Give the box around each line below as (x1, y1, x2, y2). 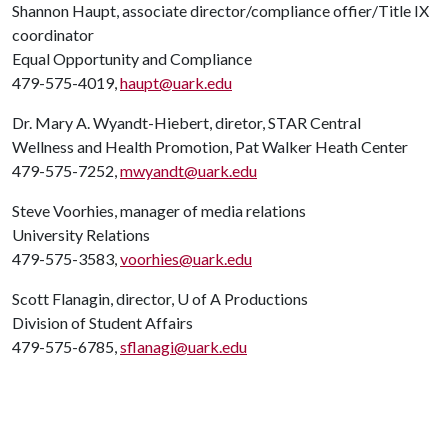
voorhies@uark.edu (120, 249, 252, 268)
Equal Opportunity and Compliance (12, 49, 252, 68)
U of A (177, 289, 221, 308)
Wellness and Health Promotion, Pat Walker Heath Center (12, 137, 408, 156)
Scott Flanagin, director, (12, 289, 177, 308)
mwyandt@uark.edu (120, 161, 257, 180)
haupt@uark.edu (120, 73, 232, 92)
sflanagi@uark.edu (120, 337, 247, 356)
